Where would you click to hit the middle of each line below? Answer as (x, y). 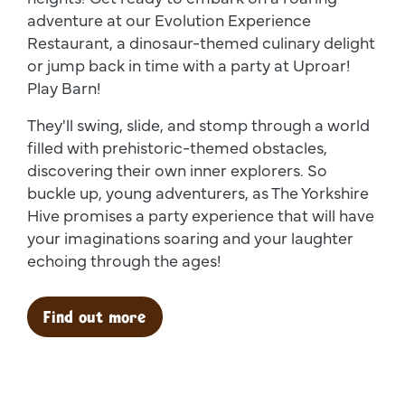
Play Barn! (64, 88)
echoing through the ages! (124, 260)
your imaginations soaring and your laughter (190, 238)
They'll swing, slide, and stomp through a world (198, 125)
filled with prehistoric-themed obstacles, (177, 147)
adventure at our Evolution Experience (169, 20)
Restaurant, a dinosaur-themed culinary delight (201, 42)
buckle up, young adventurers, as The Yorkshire (198, 193)
